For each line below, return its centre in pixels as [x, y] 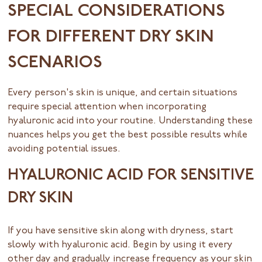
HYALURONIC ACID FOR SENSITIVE [131, 176]
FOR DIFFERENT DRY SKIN [111, 37]
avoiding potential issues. [64, 149]
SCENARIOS [55, 63]
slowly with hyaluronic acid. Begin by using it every [120, 245]
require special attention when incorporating [107, 107]
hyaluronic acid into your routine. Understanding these [130, 121]
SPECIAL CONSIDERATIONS [117, 12]
